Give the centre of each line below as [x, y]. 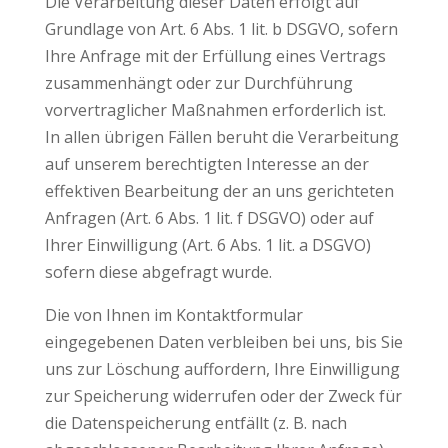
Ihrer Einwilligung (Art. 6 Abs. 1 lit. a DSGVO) [207, 245]
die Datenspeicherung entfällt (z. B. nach [195, 423]
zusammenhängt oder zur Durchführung [198, 83]
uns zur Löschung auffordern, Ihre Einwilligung [222, 369]
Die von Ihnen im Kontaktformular [173, 315]
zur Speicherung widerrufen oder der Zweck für [223, 396]
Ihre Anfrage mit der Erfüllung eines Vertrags [215, 56]
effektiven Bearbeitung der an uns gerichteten [219, 191]
